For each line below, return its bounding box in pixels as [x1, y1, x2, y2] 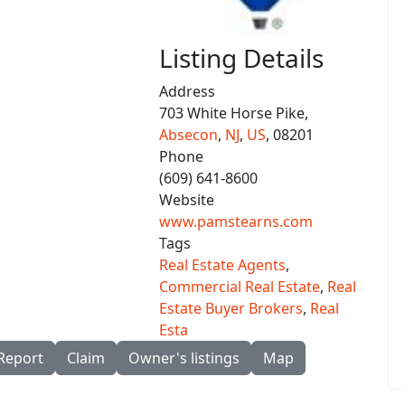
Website [158, 190, 214, 211]
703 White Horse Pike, [158, 103, 308, 124]
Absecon [158, 125, 218, 146]
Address [158, 81, 215, 102]
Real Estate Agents [158, 255, 286, 276]
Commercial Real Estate [158, 277, 320, 297]
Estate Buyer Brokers [158, 298, 303, 319]
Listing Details [158, 41, 324, 76]
